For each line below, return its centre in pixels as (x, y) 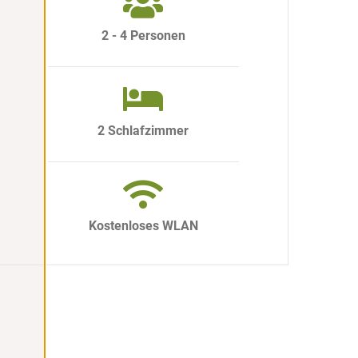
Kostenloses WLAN (143, 226)
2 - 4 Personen (143, 36)
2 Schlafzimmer (143, 131)
